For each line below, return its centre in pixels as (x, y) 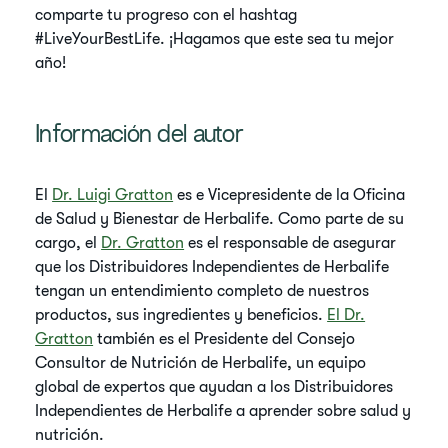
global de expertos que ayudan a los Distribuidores (214, 387)
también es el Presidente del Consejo (224, 339)
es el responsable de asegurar (290, 243)
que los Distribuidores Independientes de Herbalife (212, 267)
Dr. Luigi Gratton (113, 195)
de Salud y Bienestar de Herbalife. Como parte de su (220, 219)
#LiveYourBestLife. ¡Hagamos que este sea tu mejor (215, 39)
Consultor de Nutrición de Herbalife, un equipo (201, 363)
